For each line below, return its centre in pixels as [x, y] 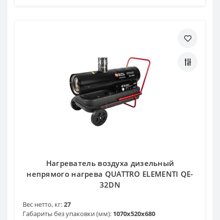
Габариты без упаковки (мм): [67, 213]
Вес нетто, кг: [42, 204]
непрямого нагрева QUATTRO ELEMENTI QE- [110, 174]
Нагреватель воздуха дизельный [110, 163]
